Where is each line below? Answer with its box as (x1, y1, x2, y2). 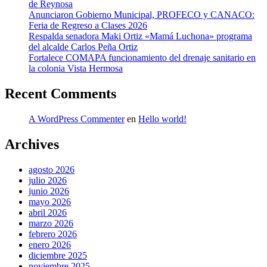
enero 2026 (29, 239, 71, 250)
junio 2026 (29, 185, 69, 196)
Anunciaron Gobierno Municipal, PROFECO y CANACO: (29, 10, 254, 20)
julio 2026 (29, 175, 67, 185)
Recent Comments (5, 85, 116, 101)
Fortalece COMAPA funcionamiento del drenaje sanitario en (29, 52, 256, 63)
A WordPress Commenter (29, 113, 125, 124)
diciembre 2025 (29, 250, 87, 260)
